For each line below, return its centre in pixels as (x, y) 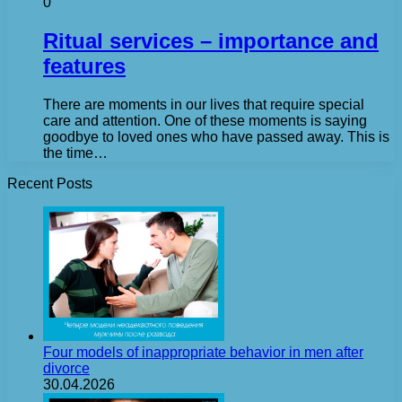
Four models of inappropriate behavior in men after (203, 352)
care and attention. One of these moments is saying (205, 120)
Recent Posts (50, 183)
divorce (66, 368)
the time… (75, 153)
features (84, 66)
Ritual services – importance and (211, 40)
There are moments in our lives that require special (204, 104)
